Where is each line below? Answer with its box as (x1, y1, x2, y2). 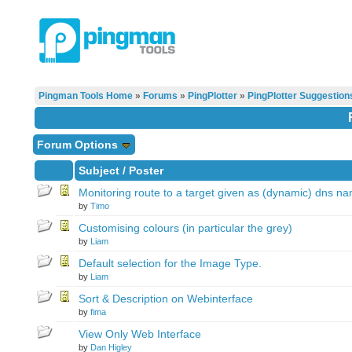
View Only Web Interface (78, 328, 201, 340)
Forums (142, 90, 178, 101)
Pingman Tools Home (38, 90, 133, 101)
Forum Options (36, 138, 121, 151)
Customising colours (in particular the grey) (78, 222, 292, 234)
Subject (78, 164, 119, 177)
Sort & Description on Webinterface (78, 292, 253, 305)
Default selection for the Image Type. (78, 257, 262, 269)
